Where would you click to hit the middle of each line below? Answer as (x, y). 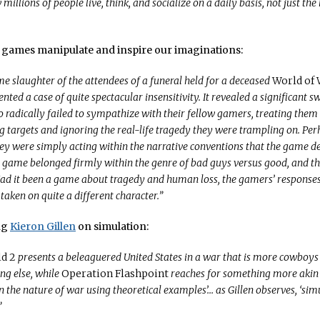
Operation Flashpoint (115, 274)
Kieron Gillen (43, 226)
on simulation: (112, 226)
